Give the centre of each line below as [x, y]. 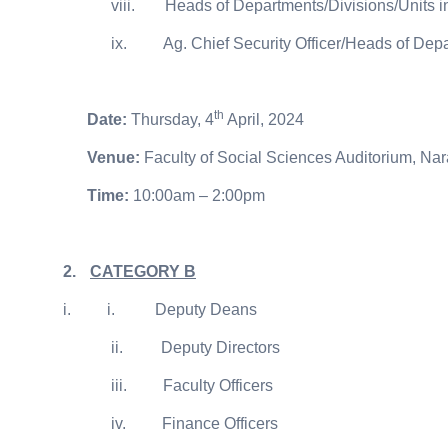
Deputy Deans [206, 310]
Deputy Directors [220, 348]
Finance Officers [220, 424]
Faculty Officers [218, 386]
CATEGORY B [143, 272]
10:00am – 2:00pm [197, 196]
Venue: [113, 158]
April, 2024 [264, 120]
